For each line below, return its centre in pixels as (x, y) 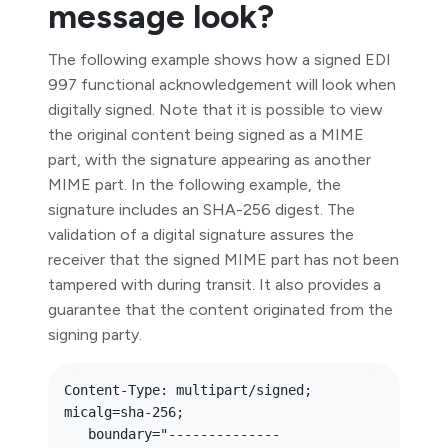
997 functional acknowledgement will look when (222, 84)
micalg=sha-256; (128, 412)
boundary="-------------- (76, 434)
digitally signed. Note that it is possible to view (215, 109)
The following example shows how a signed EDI (219, 59)
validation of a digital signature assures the (201, 234)
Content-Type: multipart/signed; (188, 390)
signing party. (95, 334)
